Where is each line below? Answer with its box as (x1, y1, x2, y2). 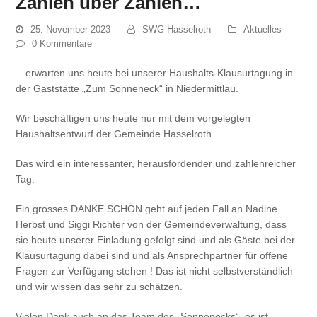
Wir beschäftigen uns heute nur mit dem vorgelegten (16, 113, 251, 125)
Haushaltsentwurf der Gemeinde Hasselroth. (16, 128, 215, 140)
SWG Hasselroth (142, 24, 212, 35)
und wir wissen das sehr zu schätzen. (16, 281, 183, 293)
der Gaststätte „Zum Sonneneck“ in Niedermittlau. (16, 83, 239, 95)
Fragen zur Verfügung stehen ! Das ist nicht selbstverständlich (16, 265, 294, 277)
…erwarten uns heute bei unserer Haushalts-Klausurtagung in (16, 67, 294, 79)
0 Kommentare (32, 38, 93, 50)
